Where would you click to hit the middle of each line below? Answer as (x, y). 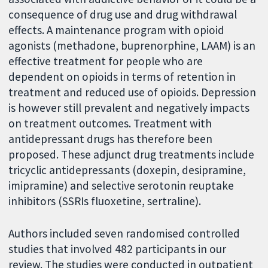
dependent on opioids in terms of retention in (122, 76)
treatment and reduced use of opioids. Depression (133, 92)
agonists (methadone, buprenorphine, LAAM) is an (132, 45)
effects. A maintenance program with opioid (117, 30)
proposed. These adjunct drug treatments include (132, 154)
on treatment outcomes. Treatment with (110, 123)
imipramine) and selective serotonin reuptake (121, 185)
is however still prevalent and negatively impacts (129, 107)
